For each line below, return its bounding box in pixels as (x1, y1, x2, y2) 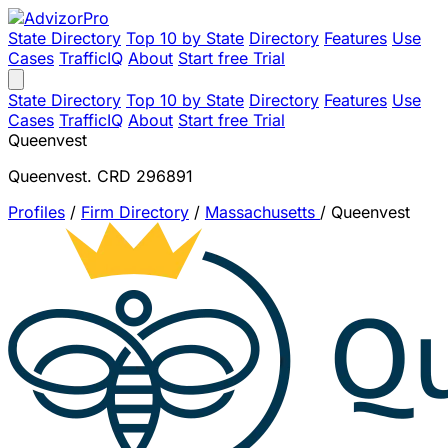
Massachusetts (205, 202, 320, 222)
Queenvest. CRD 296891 (8, 166, 193, 186)
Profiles (8, 202, 65, 222)
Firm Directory (81, 202, 189, 222)
